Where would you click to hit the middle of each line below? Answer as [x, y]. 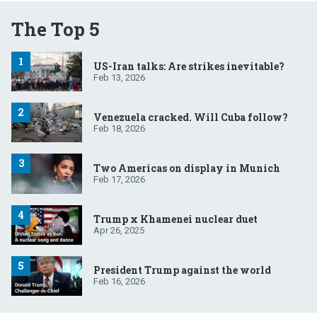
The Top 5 [55, 29]
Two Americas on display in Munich [187, 168]
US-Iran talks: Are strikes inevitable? [189, 66]
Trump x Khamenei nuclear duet [175, 219]
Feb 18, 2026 [119, 128]
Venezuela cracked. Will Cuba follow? [191, 117]
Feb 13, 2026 [119, 77]
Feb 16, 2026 [119, 282]
